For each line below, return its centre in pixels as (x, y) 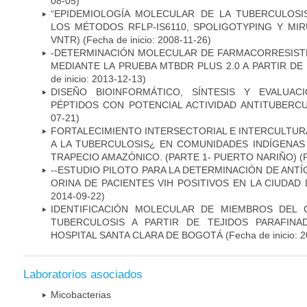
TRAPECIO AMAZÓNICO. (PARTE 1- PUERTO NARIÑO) (175, 157)
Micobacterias (81, 295)
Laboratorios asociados (83, 275)
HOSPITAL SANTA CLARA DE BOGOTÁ (137, 235)
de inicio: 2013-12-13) (98, 78)
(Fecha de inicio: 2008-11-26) (146, 39)
